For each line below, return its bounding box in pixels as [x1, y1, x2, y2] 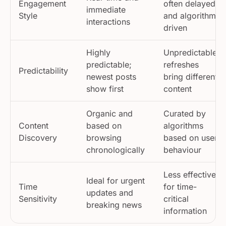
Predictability [19, 62, 68, 72]
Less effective [163, 165, 216, 176]
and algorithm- [163, 7, 219, 17]
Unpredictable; [163, 43, 219, 53]
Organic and [86, 104, 133, 115]
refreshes [163, 55, 199, 66]
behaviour [163, 141, 201, 151]
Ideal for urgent [86, 172, 145, 182]
